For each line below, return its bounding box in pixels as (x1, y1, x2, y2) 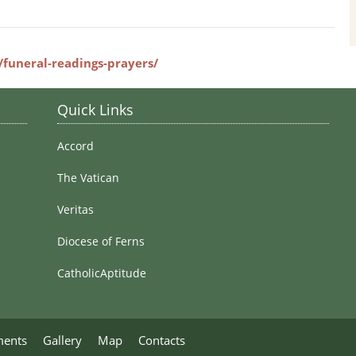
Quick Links (56, 100, 133, 119)
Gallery (43, 332, 82, 348)
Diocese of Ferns (56, 234, 145, 249)
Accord (56, 138, 94, 153)
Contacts (138, 332, 185, 348)
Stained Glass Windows (191, 3, 331, 21)
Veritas (56, 202, 94, 217)
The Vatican (56, 170, 119, 185)
